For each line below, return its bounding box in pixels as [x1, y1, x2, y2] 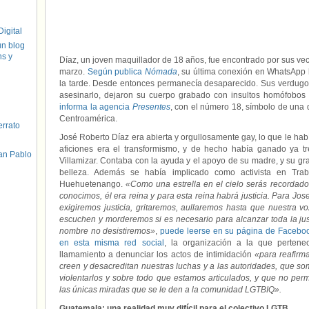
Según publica [87, 67, 145, 77]
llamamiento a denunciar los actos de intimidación [59, 250, 255, 259]
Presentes [132, 102, 170, 112]
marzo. [59, 67, 88, 77]
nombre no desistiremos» [59, 226, 156, 236]
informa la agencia [59, 102, 132, 112]
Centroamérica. [59, 114, 117, 123]
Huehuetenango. [59, 179, 126, 189]
